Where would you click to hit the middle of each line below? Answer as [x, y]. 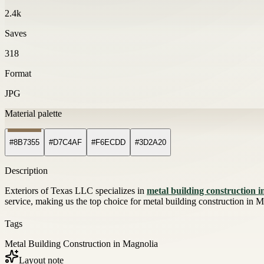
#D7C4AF [65, 143]
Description [26, 171]
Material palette [33, 113]
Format [18, 73]
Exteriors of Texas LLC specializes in [76, 191]
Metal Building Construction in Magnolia [81, 244]
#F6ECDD [108, 143]
